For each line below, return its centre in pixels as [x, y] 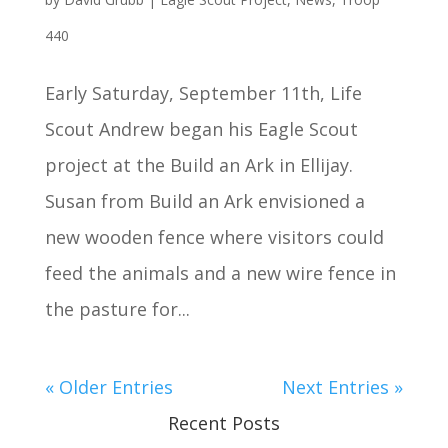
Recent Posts [223, 423]
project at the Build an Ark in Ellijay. [203, 165]
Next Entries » [343, 387]
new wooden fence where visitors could [214, 237]
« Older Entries [108, 387]
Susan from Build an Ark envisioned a [204, 201]
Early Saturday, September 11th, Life [203, 93]
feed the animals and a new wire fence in [220, 273]
